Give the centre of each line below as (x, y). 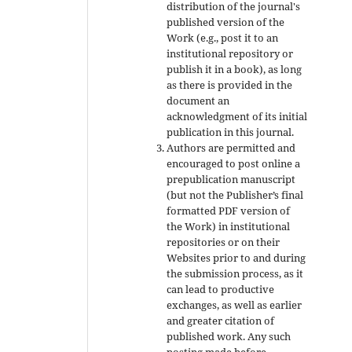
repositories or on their (224, 242)
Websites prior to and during (236, 257)
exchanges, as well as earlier (235, 304)
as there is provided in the (230, 84)
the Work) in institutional (229, 226)
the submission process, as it (235, 273)
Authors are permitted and (231, 147)
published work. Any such (229, 336)
